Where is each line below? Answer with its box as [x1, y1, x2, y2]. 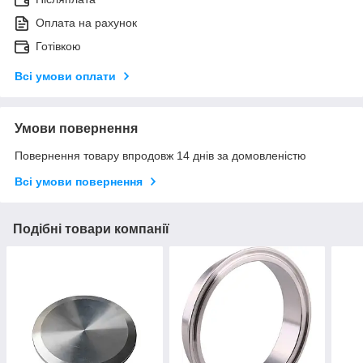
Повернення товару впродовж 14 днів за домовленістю [15, 149, 306, 163]
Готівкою [36, 40, 81, 53]
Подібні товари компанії [13, 222, 169, 237]
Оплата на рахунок [36, 16, 137, 30]
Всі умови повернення [15, 175, 143, 189]
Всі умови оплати [15, 70, 116, 83]
